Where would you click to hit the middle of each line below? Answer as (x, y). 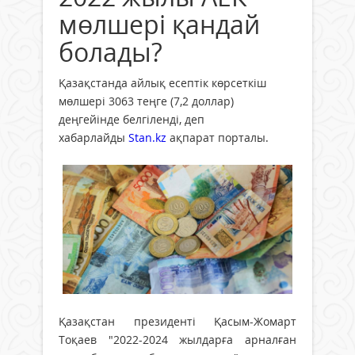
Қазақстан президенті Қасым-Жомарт (177, 321)
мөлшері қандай (159, 24)
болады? (111, 52)
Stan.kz (147, 137)
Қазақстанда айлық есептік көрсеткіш (162, 82)
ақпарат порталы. (219, 137)
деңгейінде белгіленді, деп (132, 119)
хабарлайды (94, 137)
